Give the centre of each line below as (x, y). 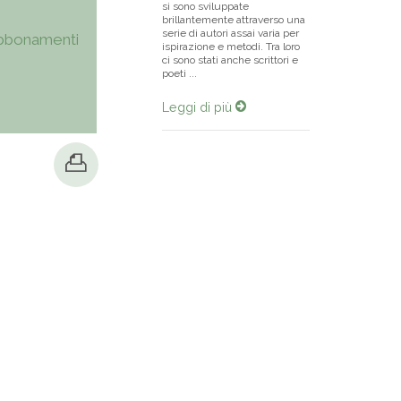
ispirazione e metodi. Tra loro (231, 47)
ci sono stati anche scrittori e (230, 60)
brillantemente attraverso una (234, 20)
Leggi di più (199, 107)
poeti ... (179, 73)
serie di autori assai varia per (230, 33)
